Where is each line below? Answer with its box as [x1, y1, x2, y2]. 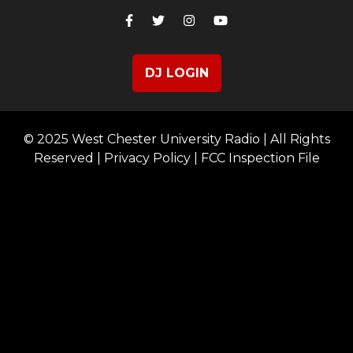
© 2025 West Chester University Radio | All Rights [23, 132, 330, 147]
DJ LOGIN [144, 65, 209, 81]
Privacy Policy [103, 150, 191, 166]
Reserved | [33, 150, 104, 166]
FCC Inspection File [200, 150, 320, 166]
